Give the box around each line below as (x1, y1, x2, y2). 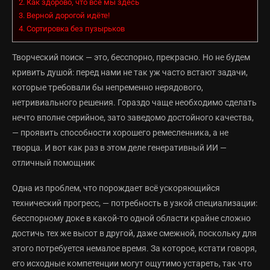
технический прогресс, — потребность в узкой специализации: (12, 198, 257, 209)
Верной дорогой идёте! (25, 11, 110, 20)
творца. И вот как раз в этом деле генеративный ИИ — (12, 143, 227, 153)
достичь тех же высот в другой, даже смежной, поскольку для (12, 228, 257, 239)
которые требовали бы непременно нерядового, (12, 83, 203, 93)
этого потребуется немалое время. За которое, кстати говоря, (12, 243, 257, 254)
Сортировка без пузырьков (25, 24, 125, 34)
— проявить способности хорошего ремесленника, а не (12, 128, 228, 138)
